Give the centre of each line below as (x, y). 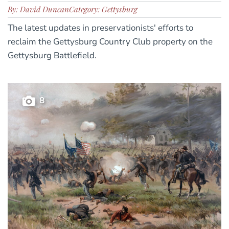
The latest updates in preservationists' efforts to (100, 28)
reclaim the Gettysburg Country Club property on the (110, 42)
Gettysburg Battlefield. (52, 56)
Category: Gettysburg (103, 9)
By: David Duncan (38, 9)
